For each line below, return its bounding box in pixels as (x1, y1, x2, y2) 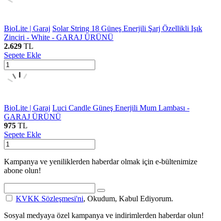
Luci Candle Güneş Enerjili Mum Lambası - (52, 103, 189, 112)
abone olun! (4, 166, 41, 175)
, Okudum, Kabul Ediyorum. (83, 194, 173, 203)
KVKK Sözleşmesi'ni (16, 194, 83, 203)
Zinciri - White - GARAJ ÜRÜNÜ (4, 33, 113, 41)
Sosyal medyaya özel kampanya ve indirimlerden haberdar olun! (4, 211, 204, 220)
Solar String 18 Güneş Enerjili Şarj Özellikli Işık (52, 24, 202, 33)
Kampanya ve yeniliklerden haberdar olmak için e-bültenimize (4, 157, 197, 166)
